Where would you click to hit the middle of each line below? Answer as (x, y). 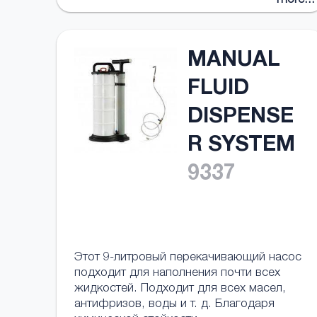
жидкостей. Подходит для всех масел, (180, 289)
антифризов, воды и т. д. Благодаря (174, 305)
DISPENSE (241, 118)
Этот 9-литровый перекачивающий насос (188, 258)
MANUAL (234, 62)
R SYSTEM (241, 146)
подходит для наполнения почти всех (177, 273)
